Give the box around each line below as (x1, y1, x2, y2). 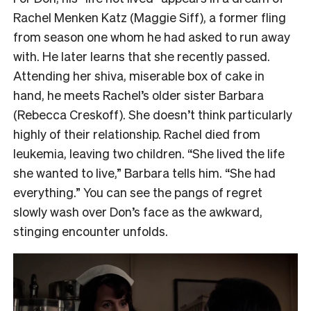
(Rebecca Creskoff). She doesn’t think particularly (13, 106, 292, 123)
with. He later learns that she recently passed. (13, 48, 270, 65)
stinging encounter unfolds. (13, 223, 168, 239)
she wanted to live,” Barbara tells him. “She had (13, 165, 276, 181)
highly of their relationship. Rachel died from (13, 126, 260, 142)
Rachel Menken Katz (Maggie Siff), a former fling (13, 9, 286, 26)
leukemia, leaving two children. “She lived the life (13, 145, 285, 162)
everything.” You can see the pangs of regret (13, 184, 262, 201)
